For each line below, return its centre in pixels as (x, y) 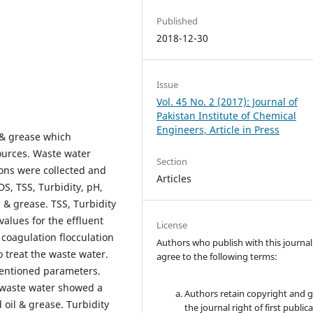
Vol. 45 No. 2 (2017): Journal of (227, 102)
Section (172, 162)
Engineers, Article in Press (218, 130)
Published (177, 21)
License (172, 225)
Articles (174, 179)
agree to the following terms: (217, 257)
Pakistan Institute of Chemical (227, 116)
